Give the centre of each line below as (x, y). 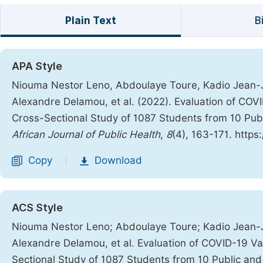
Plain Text (90, 21)
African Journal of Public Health (86, 134)
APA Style (37, 66)
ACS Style (37, 208)
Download (118, 160)
